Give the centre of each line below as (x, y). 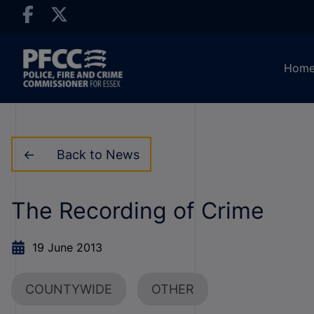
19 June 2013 (67, 247)
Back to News (98, 154)
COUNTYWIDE (69, 289)
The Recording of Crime (138, 211)
